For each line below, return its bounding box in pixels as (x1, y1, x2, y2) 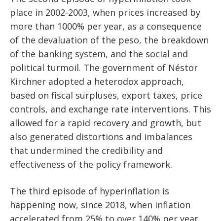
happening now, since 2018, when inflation (10, 199, 190, 211)
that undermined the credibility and (10, 145, 163, 157)
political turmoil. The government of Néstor (10, 62, 198, 74)
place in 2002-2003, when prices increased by (10, 6, 200, 19)
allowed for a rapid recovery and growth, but (10, 117, 201, 129)
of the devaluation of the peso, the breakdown (10, 34, 209, 46)
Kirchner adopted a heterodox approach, (10, 75, 184, 88)
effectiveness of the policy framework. (10, 158, 172, 171)
